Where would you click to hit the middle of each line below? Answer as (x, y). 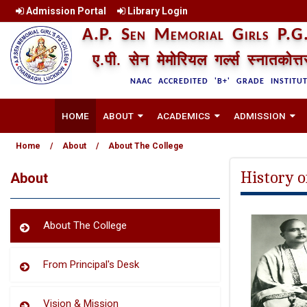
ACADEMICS (184, 116)
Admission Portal (65, 11)
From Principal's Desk (91, 265)
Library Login (157, 11)
